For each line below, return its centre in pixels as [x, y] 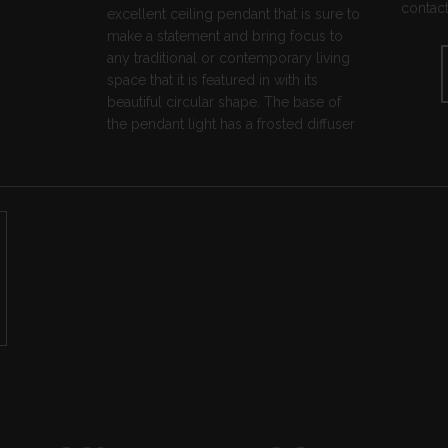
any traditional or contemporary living [229, 57]
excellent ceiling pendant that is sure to [234, 13]
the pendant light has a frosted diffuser [231, 123]
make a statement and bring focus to [225, 35]
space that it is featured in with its [213, 79]
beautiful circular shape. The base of [224, 101]
